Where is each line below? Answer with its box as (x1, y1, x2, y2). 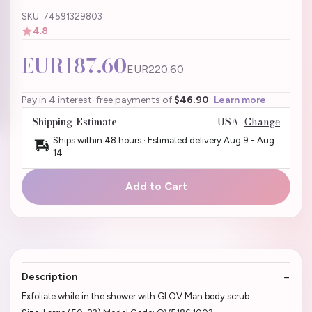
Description (22, 271, 77, 283)
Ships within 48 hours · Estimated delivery (53, 135, 224, 146)
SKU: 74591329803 (22, 11, 102, 22)
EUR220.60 (127, 63, 184, 77)
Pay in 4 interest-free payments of (22, 94, 174, 107)
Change (244, 114, 280, 130)
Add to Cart (125, 180, 187, 194)
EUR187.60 (22, 50, 127, 82)
